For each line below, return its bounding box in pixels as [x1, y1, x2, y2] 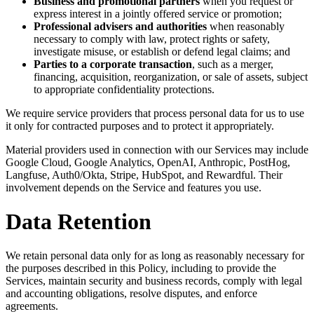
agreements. [6, 300, 58, 313]
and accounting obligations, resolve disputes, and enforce [6, 287, 257, 300]
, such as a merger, [192, 57, 273, 70]
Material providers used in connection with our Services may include [6, 143, 308, 156]
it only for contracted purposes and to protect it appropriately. [6, 119, 274, 132]
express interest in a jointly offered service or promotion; [34, 7, 282, 20]
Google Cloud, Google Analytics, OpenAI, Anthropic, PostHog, [6, 156, 290, 168]
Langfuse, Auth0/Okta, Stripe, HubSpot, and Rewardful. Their [6, 168, 282, 181]
